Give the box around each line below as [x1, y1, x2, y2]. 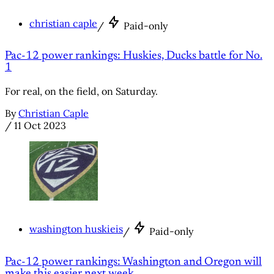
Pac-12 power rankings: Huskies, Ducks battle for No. [5, 50, 262, 62]
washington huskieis [29, 223, 123, 235]
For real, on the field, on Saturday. [5, 85, 158, 98]
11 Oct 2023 [14, 119, 66, 132]
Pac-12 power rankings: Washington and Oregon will [5, 256, 262, 268]
